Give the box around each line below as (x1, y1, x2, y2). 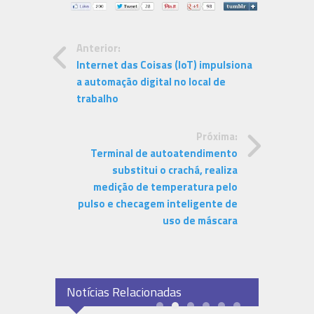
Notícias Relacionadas (67, 282, 182, 302)
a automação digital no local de (76, 74, 226, 90)
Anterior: (76, 40, 121, 57)
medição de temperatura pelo (93, 179, 238, 196)
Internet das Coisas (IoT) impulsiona (76, 57, 252, 74)
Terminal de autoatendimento (90, 145, 238, 162)
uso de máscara (163, 212, 238, 229)
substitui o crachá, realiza (112, 162, 238, 179)
